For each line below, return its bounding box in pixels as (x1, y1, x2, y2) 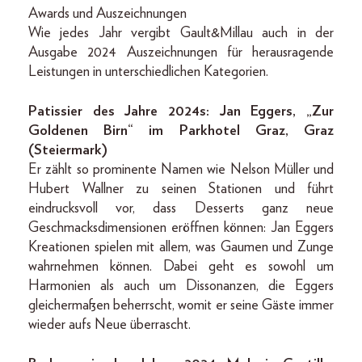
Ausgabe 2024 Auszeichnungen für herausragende (28, 45, 334, 61)
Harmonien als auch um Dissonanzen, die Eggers (28, 279, 334, 294)
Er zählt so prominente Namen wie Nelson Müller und (28, 162, 334, 178)
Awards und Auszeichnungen (28, 6, 187, 22)
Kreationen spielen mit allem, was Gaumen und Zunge (28, 240, 334, 255)
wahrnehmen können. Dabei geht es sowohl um (28, 259, 334, 275)
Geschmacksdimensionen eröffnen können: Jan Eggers (28, 221, 334, 236)
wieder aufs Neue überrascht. (28, 318, 191, 333)
